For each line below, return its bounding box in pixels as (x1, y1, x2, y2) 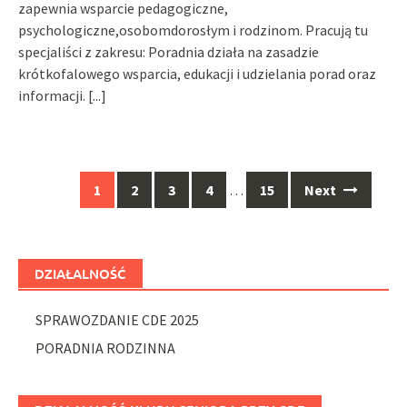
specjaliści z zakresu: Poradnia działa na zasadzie (18, 43, 319, 62)
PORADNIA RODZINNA (35, 338, 176, 357)
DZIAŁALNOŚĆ (35, 264, 126, 283)
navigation (17, 197, 93, 220)
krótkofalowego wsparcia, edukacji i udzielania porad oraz (18, 65, 376, 84)
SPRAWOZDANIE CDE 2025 (35, 311, 200, 330)
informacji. (18, 86, 88, 105)
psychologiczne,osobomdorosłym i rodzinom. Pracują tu (18, 21, 368, 40)
